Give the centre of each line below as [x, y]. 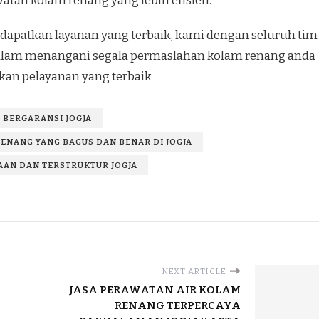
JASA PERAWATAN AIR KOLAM [155, 289]
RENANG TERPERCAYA [178, 305]
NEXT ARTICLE [194, 271]
